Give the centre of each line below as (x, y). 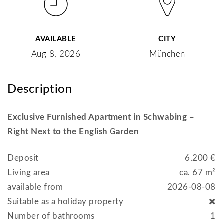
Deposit (23, 158)
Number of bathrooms (51, 216)
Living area (29, 172)
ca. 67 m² (197, 172)
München (167, 54)
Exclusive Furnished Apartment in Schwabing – (101, 117)
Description (40, 89)
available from (35, 187)
